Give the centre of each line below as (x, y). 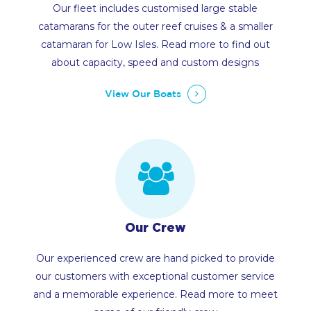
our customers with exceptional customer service (155, 276)
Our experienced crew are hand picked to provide (155, 258)
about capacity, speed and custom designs (155, 62)
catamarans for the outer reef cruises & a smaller (155, 26)
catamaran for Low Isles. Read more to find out (155, 44)
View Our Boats (143, 94)
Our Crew (155, 227)
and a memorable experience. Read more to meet (155, 294)
